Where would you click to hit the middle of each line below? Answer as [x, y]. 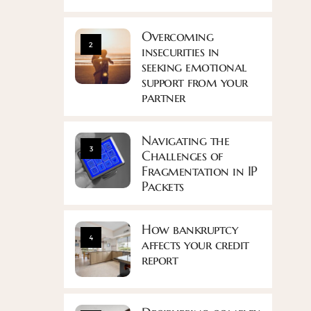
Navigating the [186, 140]
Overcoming [178, 36]
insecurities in [180, 51]
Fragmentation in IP [200, 171]
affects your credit [195, 244]
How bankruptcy [190, 229]
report [160, 260]
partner [163, 97]
